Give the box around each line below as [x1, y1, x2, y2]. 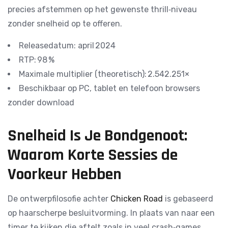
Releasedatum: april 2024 [19, 41, 116, 50]
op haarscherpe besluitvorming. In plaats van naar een [8, 208, 215, 218]
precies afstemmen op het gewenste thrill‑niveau [8, 5, 197, 14]
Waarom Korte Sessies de [8, 145, 178, 165]
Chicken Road [110, 194, 163, 204]
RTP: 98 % [19, 55, 54, 65]
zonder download [8, 98, 74, 107]
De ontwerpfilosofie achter [8, 194, 110, 204]
